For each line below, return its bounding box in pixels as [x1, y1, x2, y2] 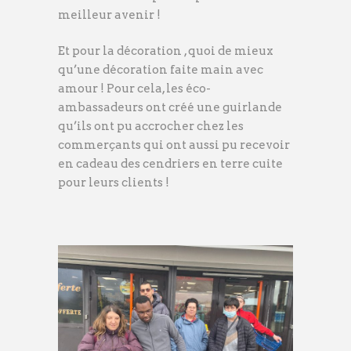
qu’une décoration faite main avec [58, 62, 263, 77]
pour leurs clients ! [58, 175, 169, 190]
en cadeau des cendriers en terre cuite [58, 156, 283, 171]
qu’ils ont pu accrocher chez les [58, 118, 244, 133]
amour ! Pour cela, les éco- [58, 81, 211, 96]
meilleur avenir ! [58, 7, 161, 22]
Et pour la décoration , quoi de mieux [58, 43, 273, 58]
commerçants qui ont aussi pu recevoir [58, 137, 290, 152]
